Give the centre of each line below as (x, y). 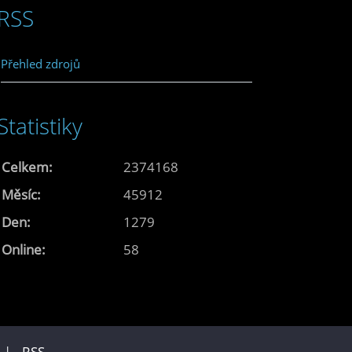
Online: (24, 249)
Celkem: (27, 167)
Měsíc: (21, 194)
